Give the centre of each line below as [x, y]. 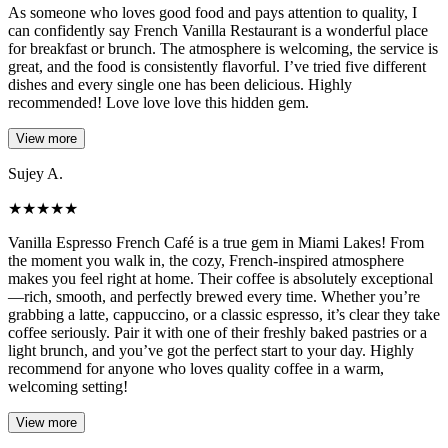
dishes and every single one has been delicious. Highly [180, 84]
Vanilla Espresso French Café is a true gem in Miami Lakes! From [216, 242]
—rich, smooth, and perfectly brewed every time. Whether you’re [214, 296]
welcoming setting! [68, 386]
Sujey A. [35, 173]
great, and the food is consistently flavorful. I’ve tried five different [217, 66]
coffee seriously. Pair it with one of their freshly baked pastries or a [217, 332]
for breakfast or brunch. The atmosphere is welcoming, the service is [223, 48]
